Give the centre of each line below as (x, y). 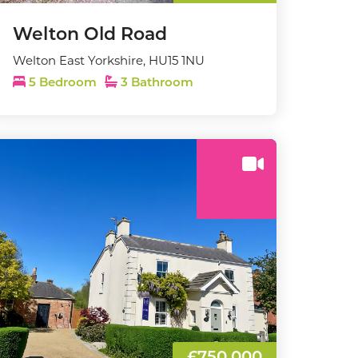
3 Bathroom (155, 84)
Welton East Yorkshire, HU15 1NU (109, 60)
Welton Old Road (90, 36)
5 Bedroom (63, 84)
